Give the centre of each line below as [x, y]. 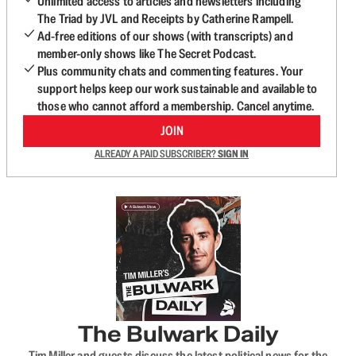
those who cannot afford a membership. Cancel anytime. [176, 106]
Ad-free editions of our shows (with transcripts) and [165, 36]
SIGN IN [233, 154]
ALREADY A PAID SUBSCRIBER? [156, 154]
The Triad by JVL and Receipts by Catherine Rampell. [166, 19]
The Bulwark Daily [178, 334]
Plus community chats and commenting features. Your [170, 71]
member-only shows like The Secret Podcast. [147, 54]
